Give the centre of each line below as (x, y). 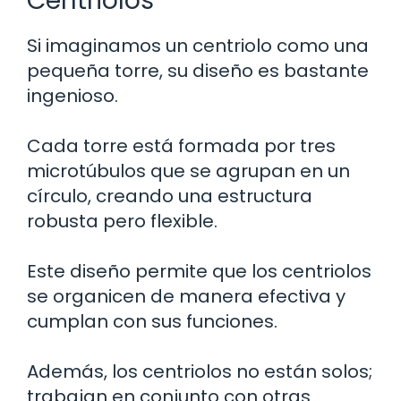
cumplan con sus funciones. (152, 321)
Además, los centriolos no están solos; (200, 371)
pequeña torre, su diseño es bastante (198, 70)
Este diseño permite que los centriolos (199, 271)
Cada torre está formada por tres (181, 145)
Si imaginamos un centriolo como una (198, 45)
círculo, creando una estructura (170, 196)
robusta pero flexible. (122, 221)
